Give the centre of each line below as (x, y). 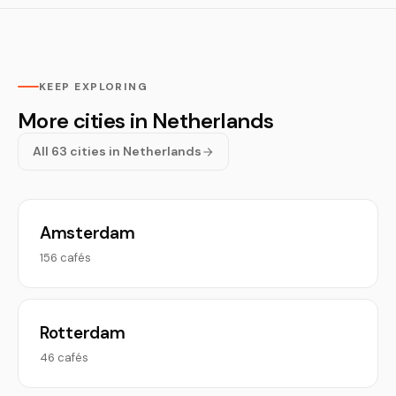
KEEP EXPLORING (94, 87)
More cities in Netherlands (146, 121)
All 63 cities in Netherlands (117, 151)
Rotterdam (83, 333)
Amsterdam (88, 233)
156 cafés (65, 258)
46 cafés (64, 358)
